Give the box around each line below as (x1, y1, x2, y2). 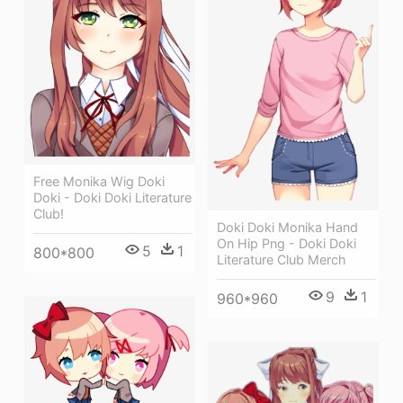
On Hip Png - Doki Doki (217, 236, 356, 252)
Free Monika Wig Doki (33, 174, 165, 190)
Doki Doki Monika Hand (217, 219, 358, 236)
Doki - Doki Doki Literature (33, 190, 192, 206)
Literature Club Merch (217, 252, 346, 268)
